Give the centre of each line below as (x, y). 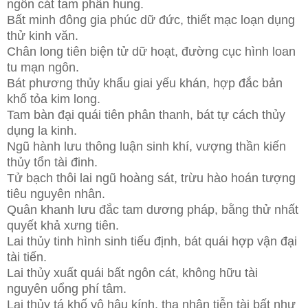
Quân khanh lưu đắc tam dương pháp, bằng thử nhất (153, 209)
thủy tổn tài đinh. (52, 162)
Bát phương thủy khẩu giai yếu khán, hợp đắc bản (145, 83)
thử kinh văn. (43, 35)
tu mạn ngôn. (43, 67)
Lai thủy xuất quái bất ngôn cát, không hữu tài (132, 273)
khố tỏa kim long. (54, 99)
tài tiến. (27, 257)
